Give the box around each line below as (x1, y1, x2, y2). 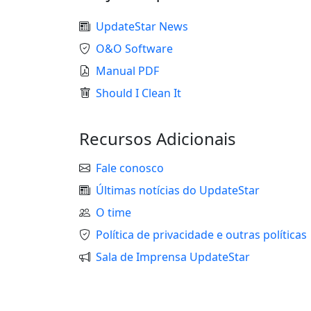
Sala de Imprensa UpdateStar (96, 249, 250, 264)
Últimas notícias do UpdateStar (96, 183, 260, 198)
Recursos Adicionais (79, 127, 236, 150)
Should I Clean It (96, 85, 181, 101)
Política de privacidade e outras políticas (96, 227, 307, 242)
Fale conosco (96, 160, 164, 176)
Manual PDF (96, 63, 159, 78)
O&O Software (96, 41, 173, 56)
